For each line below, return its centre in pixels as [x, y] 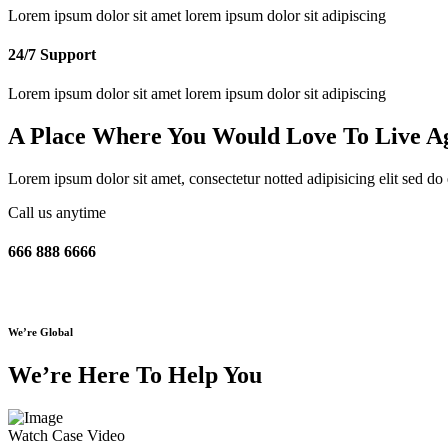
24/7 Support [52, 54]
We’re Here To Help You [135, 375]
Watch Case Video [66, 436]
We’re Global [40, 331]
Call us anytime [57, 212]
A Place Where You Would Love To [191, 136]
